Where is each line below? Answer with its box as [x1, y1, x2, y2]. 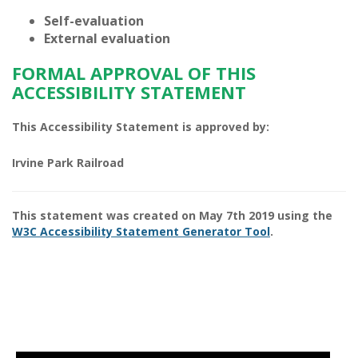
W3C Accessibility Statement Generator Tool [12, 224, 270, 239]
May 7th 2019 [199, 208, 274, 223]
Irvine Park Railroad [12, 155, 124, 170]
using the [274, 208, 332, 223]
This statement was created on [12, 208, 199, 223]
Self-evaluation [44, 12, 144, 30]
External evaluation [44, 30, 170, 47]
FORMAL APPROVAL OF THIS [12, 61, 256, 85]
